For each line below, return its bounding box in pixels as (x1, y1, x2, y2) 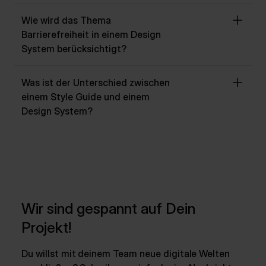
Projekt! (21, 218, 71, 236)
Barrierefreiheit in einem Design (21, 28, 161, 40)
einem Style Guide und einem (21, 91, 150, 103)
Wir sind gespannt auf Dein (21, 199, 195, 217)
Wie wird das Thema (21, 14, 111, 26)
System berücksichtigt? (21, 43, 126, 55)
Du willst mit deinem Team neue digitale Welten (21, 248, 230, 259)
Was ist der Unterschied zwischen (21, 77, 170, 88)
